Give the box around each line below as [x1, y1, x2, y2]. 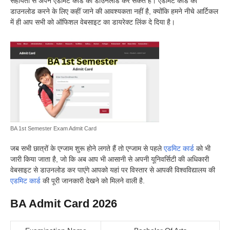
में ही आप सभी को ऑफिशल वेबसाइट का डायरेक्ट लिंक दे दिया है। [10, 18, 175, 27]
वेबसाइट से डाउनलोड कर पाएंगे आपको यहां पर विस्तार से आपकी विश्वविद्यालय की [10, 166, 215, 175]
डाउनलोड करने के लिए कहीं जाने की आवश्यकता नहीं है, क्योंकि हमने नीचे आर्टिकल [10, 7, 218, 16]
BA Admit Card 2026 [10, 197, 117, 210]
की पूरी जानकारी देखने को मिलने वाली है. [41, 177, 145, 185]
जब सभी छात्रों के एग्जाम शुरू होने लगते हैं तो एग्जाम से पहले [10, 144, 164, 153]
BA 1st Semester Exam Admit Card [10, 125, 97, 132]
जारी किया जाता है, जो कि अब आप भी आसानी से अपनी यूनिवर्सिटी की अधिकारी [10, 155, 209, 164]
